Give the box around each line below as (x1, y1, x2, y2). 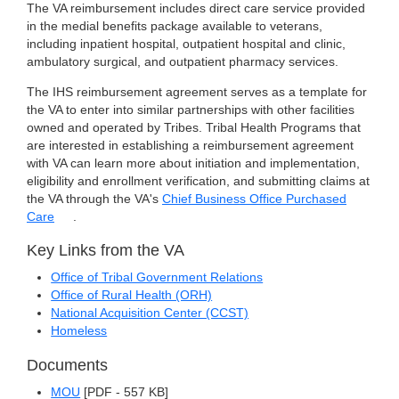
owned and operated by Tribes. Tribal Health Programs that (27, 120, 361, 134)
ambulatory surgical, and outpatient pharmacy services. (27, 55, 338, 69)
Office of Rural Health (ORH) (51, 289, 213, 303)
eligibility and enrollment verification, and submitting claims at (27, 174, 370, 188)
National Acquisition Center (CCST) (51, 306, 249, 321)
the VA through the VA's (27, 191, 162, 206)
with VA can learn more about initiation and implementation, (27, 156, 360, 170)
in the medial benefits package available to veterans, (27, 20, 322, 34)
